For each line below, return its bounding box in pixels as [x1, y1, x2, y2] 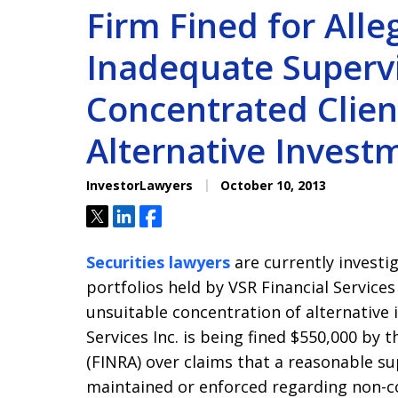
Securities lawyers [86, 251, 230, 273]
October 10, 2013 [217, 177, 326, 194]
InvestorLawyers [86, 177, 193, 194]
